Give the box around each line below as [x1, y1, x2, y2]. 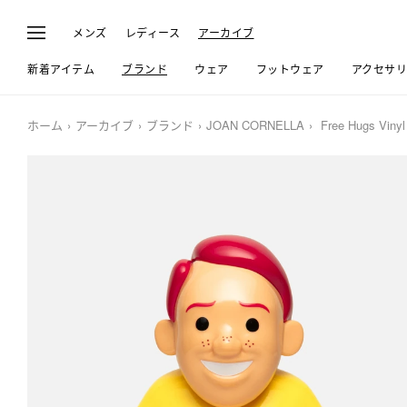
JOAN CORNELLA [206, 116, 304, 134]
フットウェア [255, 61, 324, 76]
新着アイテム [27, 61, 94, 76]
